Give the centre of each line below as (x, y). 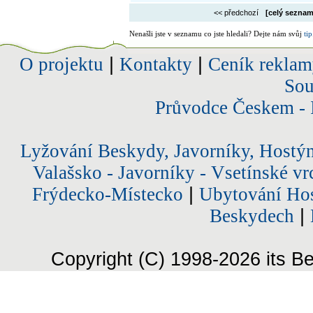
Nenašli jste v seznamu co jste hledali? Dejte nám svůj (217, 34)
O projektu (61, 64)
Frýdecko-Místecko (108, 194)
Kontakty (155, 64)
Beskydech (252, 216)
